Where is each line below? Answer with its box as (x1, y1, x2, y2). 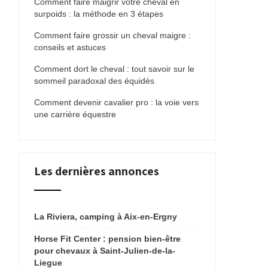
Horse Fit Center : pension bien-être (34, 234, 181, 243)
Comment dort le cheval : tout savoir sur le (34, 64, 194, 74)
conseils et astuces (34, 42, 106, 52)
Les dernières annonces (34, 163, 159, 179)
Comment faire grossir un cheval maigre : (34, 31, 191, 40)
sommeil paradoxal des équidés (34, 76, 154, 86)
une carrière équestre (34, 109, 116, 119)
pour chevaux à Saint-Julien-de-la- (34, 246, 175, 255)
